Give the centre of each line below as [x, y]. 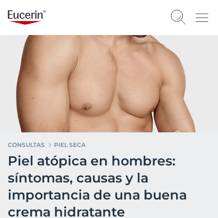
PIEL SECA [70, 145]
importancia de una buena [97, 195]
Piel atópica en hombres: [92, 161]
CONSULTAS [26, 145]
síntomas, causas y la [78, 178]
